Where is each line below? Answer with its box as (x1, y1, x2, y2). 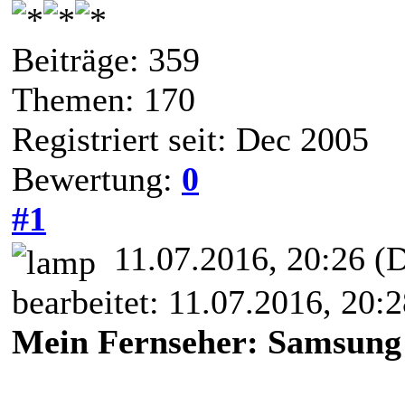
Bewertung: (12, 159, 182, 198)
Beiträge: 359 (12, 40, 200, 79)
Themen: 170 (12, 80, 195, 118)
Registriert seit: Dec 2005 (12, 119, 369, 158)
